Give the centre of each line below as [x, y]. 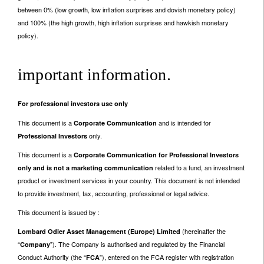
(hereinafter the [203, 231]
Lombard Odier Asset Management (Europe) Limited [99, 231]
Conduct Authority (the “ [52, 257]
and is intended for [184, 123]
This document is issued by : [60, 212]
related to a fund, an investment [199, 167]
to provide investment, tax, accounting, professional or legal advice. [113, 193]
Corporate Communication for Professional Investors [156, 155]
